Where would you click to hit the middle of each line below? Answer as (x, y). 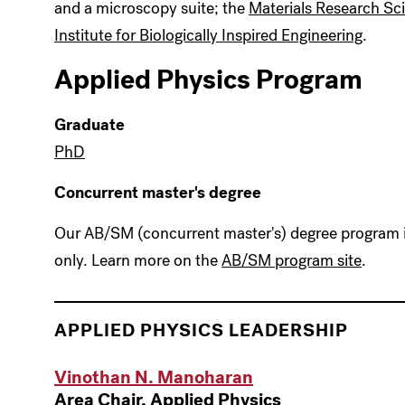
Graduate (89, 125)
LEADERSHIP (288, 330)
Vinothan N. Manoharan (154, 377)
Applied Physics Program (208, 80)
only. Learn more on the (138, 260)
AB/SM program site (292, 260)
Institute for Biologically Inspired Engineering (208, 35)
